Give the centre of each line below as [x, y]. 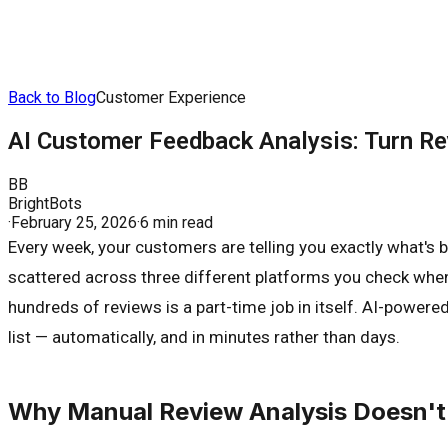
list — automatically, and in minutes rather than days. [204, 336]
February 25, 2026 [74, 222]
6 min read [176, 222]
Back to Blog [52, 97]
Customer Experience [171, 97]
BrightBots [45, 203]
